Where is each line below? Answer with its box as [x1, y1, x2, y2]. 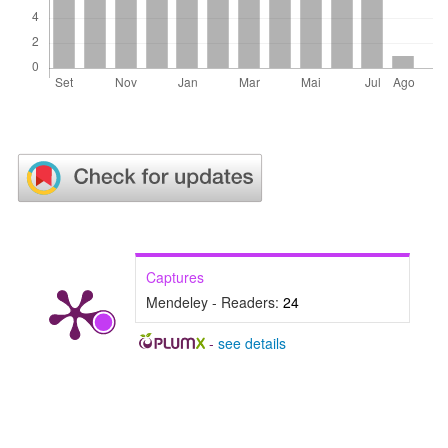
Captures [146, 267, 204, 288]
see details [217, 333, 286, 354]
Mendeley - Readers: [146, 292, 283, 313]
